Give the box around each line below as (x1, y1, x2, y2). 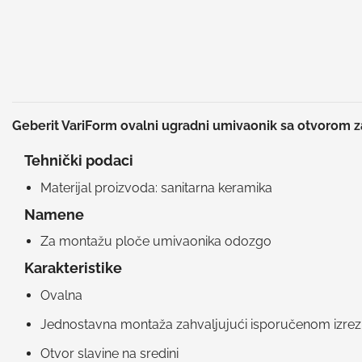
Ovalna (40, 288, 82, 304)
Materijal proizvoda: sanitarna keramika (40, 179, 272, 196)
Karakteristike (24, 259, 125, 277)
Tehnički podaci (24, 151, 133, 169)
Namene (24, 205, 84, 223)
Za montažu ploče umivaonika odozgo (40, 234, 271, 250)
